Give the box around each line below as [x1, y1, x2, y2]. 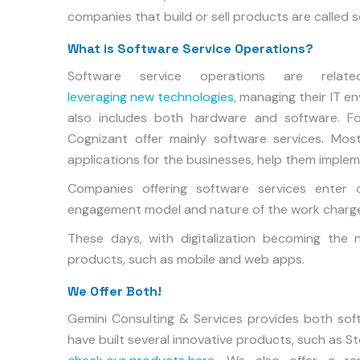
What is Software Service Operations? [67, 40, 313, 57]
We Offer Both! [67, 283, 162, 300]
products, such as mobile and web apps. [67, 251, 305, 268]
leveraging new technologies [67, 88, 234, 105]
